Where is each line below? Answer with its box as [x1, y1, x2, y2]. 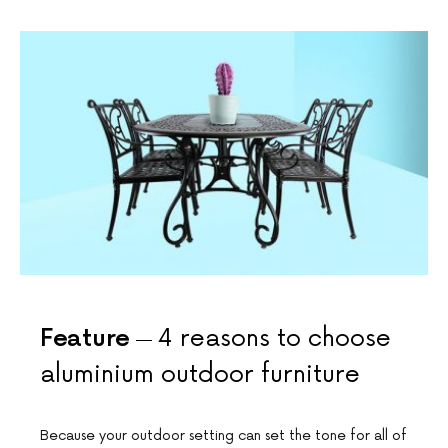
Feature [40, 324, 130, 354]
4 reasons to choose [157, 324, 391, 354]
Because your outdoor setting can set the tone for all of [40, 427, 407, 445]
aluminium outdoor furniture [40, 360, 360, 390]
